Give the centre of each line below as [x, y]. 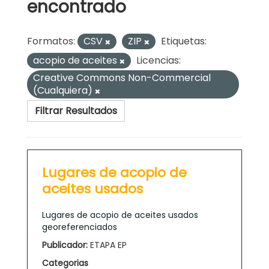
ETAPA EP [107, 245]
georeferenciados [80, 227]
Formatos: [51, 41]
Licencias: [159, 60]
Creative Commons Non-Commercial [122, 77]
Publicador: [65, 245]
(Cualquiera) [64, 90]
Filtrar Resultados [76, 110]
